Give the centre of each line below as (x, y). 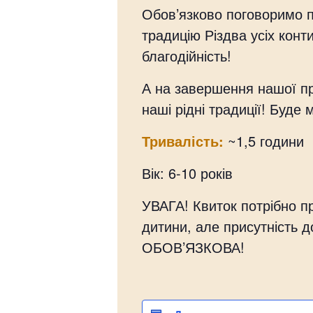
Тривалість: (183, 141)
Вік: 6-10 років (187, 173)
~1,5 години (264, 141)
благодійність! (187, 56)
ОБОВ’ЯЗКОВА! (193, 247)
